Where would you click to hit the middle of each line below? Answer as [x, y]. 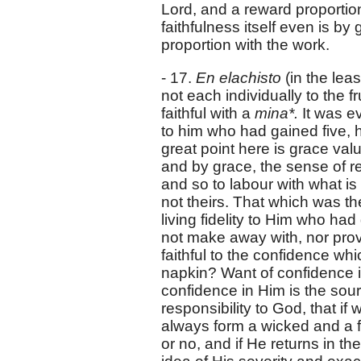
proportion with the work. [245, 44]
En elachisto [241, 77]
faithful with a [208, 113]
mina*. [278, 113]
